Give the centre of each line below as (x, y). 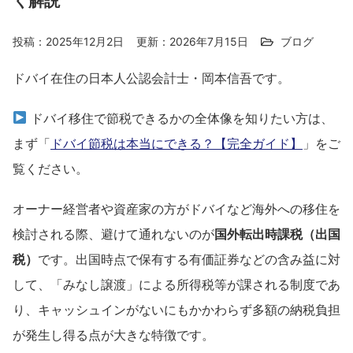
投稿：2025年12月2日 (68, 42)
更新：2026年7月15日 (192, 42)
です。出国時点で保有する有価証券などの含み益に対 (189, 259)
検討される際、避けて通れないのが (113, 234)
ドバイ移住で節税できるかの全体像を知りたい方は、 (180, 118)
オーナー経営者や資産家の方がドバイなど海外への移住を (176, 208)
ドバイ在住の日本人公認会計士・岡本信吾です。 (151, 78)
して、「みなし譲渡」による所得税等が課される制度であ (176, 284)
